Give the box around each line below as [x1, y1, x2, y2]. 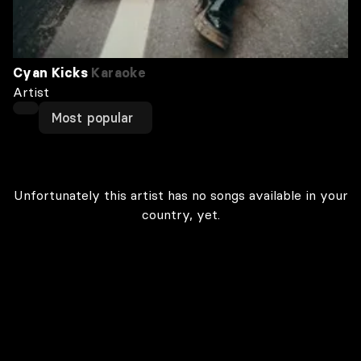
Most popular [52, 110, 134, 126]
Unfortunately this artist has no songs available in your [13, 187, 348, 203]
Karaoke [88, 64, 147, 81]
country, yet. [141, 206, 220, 222]
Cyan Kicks [13, 64, 89, 81]
